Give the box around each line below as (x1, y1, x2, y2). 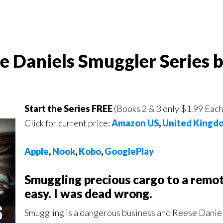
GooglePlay (105, 146, 154, 157)
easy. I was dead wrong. (24, 186, 152, 201)
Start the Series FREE (24, 103, 114, 114)
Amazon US (111, 117, 159, 128)
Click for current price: (24, 117, 111, 128)
